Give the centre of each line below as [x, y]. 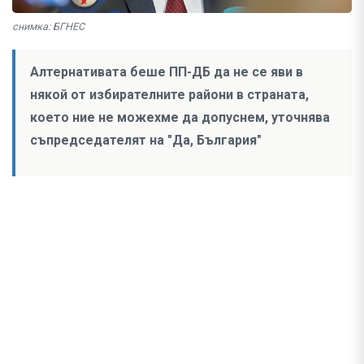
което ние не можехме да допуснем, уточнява [180, 118]
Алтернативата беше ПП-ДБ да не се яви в [167, 72]
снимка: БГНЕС [48, 27]
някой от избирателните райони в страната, [169, 95]
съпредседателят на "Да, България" [146, 141]
